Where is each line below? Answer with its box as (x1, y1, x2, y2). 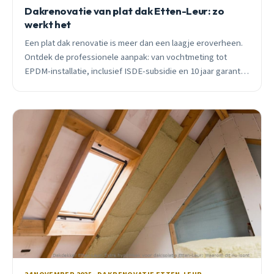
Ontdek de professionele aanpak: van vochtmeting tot (24, 50, 228, 64)
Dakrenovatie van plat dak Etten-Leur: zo (24, 4, 224, 17)
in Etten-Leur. (24, 78, 76, 92)
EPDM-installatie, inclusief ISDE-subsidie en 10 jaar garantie (24, 64, 248, 78)
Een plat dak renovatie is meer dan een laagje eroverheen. (24, 36, 243, 50)
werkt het (24, 17, 72, 31)
